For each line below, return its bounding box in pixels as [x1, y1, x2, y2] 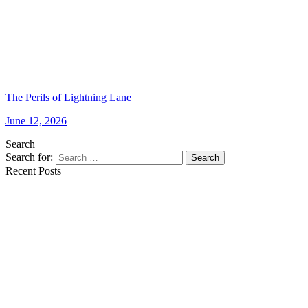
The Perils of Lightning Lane [5, 91, 131, 103]
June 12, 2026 [5, 114, 67, 126]
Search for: [5, 151, 56, 163]
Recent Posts [5, 164, 61, 177]
